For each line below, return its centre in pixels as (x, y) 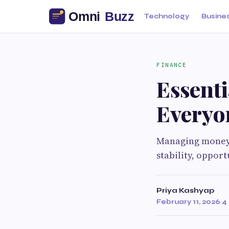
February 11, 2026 (188, 202)
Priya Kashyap (185, 190)
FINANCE (172, 65)
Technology (167, 16)
